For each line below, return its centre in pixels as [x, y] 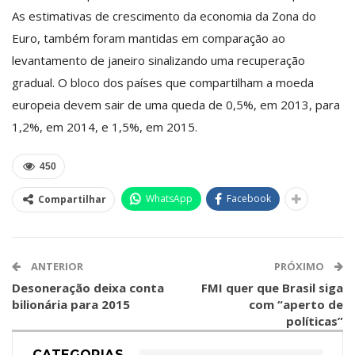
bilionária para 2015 [71, 304]
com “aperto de [296, 304]
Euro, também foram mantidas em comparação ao [149, 38]
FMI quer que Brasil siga [272, 287]
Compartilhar [72, 199]
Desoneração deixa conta [88, 287]
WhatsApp [169, 198]
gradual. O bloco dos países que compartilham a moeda [163, 82]
